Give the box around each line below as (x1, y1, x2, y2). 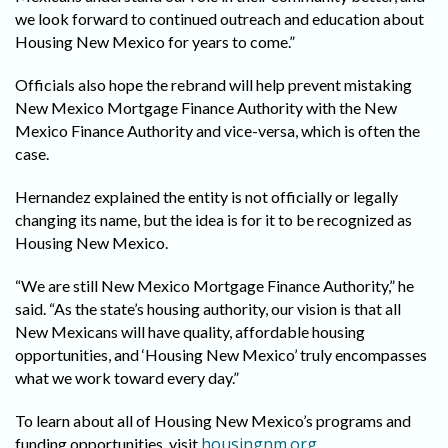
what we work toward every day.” (15, 368, 239, 388)
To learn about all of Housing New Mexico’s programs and (15, 411, 411, 431)
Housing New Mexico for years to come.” (15, 32, 295, 52)
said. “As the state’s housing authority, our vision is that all (15, 299, 401, 319)
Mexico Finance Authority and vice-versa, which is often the (15, 121, 420, 141)
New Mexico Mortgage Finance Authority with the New (15, 98, 397, 118)
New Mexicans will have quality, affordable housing (15, 322, 365, 342)
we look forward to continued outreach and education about (15, 9, 424, 29)
